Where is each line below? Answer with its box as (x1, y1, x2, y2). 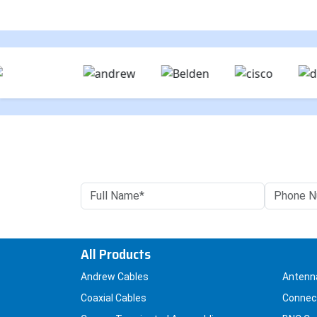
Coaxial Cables (81, 292, 146, 304)
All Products (81, 243, 151, 266)
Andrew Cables (81, 271, 149, 283)
